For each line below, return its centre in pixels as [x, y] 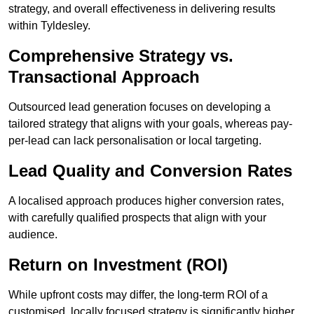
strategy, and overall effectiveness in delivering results [142, 9]
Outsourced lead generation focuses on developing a [139, 107]
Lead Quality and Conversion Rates [150, 171]
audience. [33, 235]
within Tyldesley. [49, 26]
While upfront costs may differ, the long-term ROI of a [138, 295]
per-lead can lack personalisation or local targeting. [135, 141]
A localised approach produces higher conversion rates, [146, 201]
